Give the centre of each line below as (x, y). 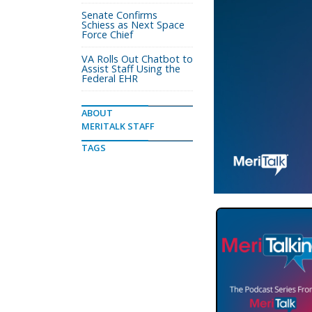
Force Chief (107, 34)
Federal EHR (110, 78)
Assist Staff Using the (131, 69)
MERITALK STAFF (118, 126)
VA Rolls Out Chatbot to (137, 59)
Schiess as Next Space (133, 25)
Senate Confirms (119, 15)
